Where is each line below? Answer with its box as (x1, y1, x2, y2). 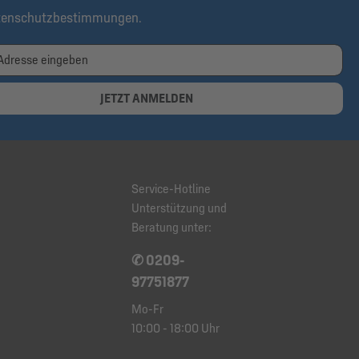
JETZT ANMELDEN (100, 91, 193, 107)
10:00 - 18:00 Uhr (131, 321, 220, 337)
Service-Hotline (131, 181, 211, 197)
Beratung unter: (131, 220, 212, 236)
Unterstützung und (131, 200, 227, 216)
